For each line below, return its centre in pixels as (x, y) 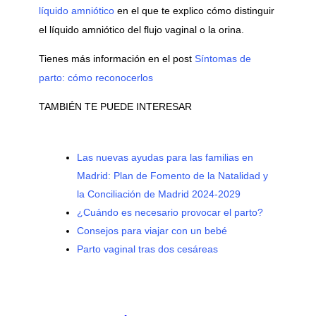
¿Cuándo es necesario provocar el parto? (170, 213)
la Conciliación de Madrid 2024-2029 (158, 194)
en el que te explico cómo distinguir (194, 11)
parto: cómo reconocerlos (96, 78)
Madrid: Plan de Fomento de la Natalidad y (172, 176)
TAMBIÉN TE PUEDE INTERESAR (115, 107)
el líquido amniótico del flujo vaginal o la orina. (141, 30)
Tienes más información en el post (115, 59)
